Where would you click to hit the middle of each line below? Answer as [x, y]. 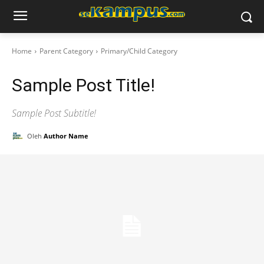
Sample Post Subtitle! [54, 113]
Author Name [66, 136]
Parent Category [66, 51]
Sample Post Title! [83, 85]
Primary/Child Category [139, 51]
